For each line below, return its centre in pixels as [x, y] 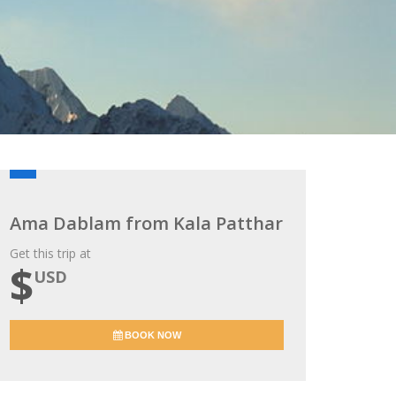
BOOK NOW [151, 335]
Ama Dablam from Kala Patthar [146, 223]
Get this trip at [50, 253]
